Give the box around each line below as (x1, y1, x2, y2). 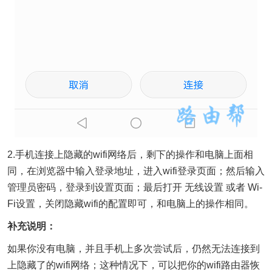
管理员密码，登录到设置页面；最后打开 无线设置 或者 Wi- (7, 182, 262, 192)
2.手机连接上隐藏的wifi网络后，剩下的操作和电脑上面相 (7, 149, 253, 160)
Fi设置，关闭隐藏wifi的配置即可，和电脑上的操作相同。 (7, 198, 254, 209)
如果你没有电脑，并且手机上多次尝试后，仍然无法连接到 (7, 243, 260, 254)
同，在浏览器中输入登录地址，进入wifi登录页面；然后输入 (7, 165, 265, 176)
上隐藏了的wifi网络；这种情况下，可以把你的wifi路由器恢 (7, 259, 260, 270)
